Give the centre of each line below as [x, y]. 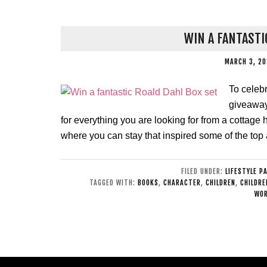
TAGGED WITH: [113, 183]
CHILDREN [220, 183]
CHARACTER [182, 183]
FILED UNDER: [203, 171]
